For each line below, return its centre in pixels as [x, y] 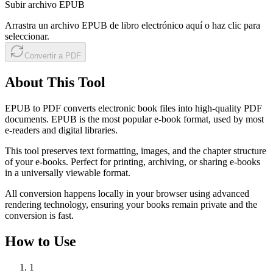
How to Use [41, 241]
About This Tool [55, 82]
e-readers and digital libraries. [61, 130]
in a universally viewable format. [68, 172]
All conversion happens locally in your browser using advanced [127, 193]
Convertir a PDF [53, 55]
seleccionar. [27, 36]
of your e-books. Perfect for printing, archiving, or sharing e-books [133, 161]
